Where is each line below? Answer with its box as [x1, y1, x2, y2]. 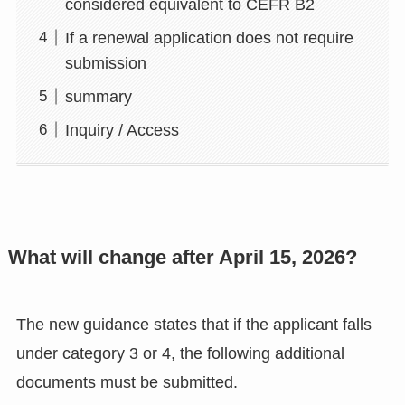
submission [64, 53, 146, 72]
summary [64, 87, 132, 106]
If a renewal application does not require [64, 28, 353, 47]
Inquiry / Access [64, 120, 179, 139]
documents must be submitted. [15, 373, 238, 392]
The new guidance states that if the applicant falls [15, 316, 372, 334]
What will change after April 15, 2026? [7, 247, 357, 269]
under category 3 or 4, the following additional [15, 344, 344, 363]
